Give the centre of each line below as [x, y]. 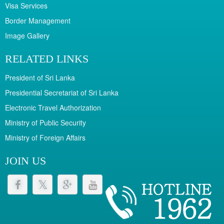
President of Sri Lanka [40, 77]
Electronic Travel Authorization [53, 107]
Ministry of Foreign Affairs [45, 137]
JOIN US [25, 161]
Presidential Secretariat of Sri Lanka [62, 92]
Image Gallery [27, 35]
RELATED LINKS [47, 59]
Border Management [38, 20]
